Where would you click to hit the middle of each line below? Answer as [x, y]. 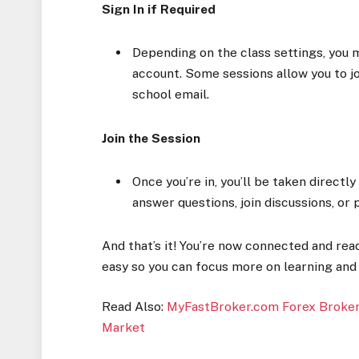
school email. [171, 95]
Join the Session [151, 138]
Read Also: [135, 307]
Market [124, 328]
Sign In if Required [159, 10]
